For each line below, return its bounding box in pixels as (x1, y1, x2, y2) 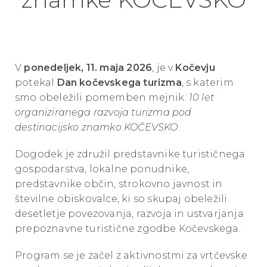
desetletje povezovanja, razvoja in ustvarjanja (15, 208, 244, 219)
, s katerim (181, 77, 234, 88)
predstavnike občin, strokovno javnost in (15, 178, 223, 190)
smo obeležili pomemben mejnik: (15, 92, 189, 103)
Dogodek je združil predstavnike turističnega (15, 148, 246, 160)
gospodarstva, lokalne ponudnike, (15, 163, 190, 175)
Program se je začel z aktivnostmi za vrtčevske (15, 250, 247, 261)
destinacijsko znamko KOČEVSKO (15, 122, 178, 133)
